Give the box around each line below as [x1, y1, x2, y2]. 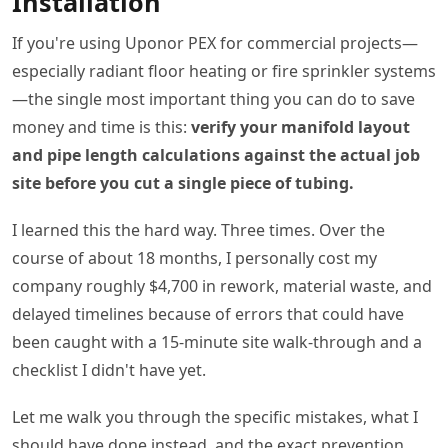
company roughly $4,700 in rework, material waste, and [12, 275, 432, 298]
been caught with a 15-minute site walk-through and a [12, 331, 422, 354]
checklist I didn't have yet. [12, 359, 206, 382]
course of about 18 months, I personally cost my [12, 247, 377, 270]
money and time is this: [12, 116, 191, 138]
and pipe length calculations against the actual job [12, 144, 420, 166]
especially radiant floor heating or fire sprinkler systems [12, 60, 436, 82]
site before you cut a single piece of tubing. [12, 172, 354, 194]
